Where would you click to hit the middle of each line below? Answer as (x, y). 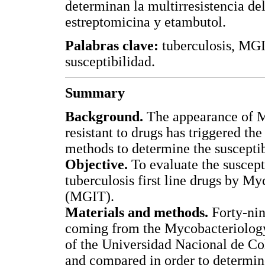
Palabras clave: (112, 46)
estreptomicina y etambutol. (146, 22)
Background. (104, 116)
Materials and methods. (137, 212)
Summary (95, 93)
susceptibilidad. (110, 62)
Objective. (96, 164)
